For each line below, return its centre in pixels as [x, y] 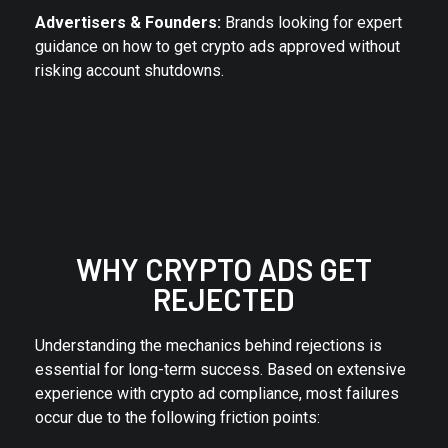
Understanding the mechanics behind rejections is [208, 345]
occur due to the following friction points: [177, 417]
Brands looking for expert [311, 22]
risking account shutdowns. [129, 70]
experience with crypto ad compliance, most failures [217, 393]
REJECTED [224, 298]
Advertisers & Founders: [128, 22]
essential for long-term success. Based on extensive [220, 369]
